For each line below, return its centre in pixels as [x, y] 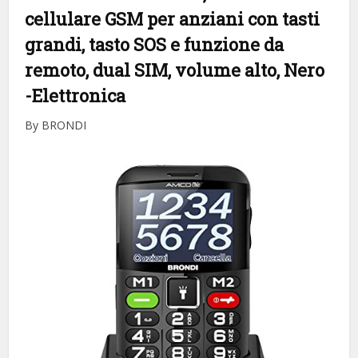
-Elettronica [76, 95]
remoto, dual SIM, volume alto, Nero [175, 70]
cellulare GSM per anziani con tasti [173, 18]
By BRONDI [56, 125]
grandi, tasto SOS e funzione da [155, 44]
